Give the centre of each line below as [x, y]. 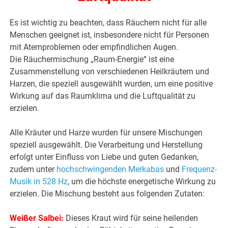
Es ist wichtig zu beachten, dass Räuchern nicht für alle [108, 23]
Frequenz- [199, 169]
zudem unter [33, 169]
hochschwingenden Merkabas [110, 169]
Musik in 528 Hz [39, 182]
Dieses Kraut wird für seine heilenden [132, 218]
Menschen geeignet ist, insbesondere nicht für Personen [110, 35]
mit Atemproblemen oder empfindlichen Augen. [94, 47]
